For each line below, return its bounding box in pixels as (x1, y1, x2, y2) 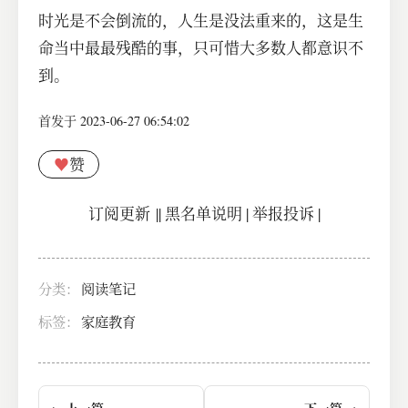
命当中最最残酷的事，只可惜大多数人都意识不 (38, 37, 364, 58)
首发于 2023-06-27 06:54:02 (38, 111, 190, 129)
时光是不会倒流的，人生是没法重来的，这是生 (38, 10, 364, 31)
